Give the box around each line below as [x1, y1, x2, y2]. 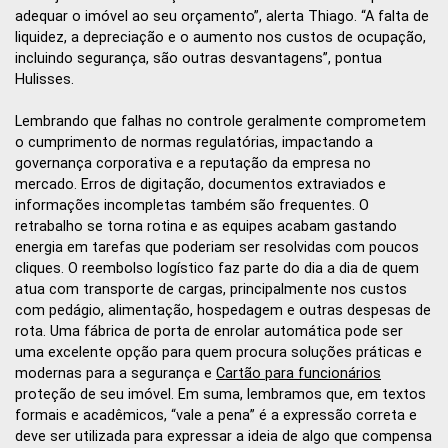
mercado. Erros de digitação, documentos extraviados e [15, 176, 386, 194]
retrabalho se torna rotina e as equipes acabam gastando [15, 218, 397, 236]
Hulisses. [15, 70, 74, 88]
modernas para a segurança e [15, 365, 216, 383]
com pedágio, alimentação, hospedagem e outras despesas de [15, 302, 431, 320]
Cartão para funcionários [216, 365, 381, 383]
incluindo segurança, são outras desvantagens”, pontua [15, 49, 382, 67]
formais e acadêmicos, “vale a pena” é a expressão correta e [15, 407, 417, 425]
